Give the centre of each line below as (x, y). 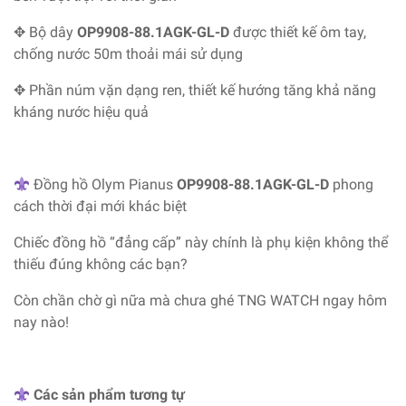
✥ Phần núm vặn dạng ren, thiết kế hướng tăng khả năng (195, 90)
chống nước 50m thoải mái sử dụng (128, 53)
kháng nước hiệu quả (81, 111)
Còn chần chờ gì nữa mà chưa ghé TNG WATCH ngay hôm (200, 300)
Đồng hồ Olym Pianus (104, 184)
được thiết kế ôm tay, (298, 32)
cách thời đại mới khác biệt (100, 206)
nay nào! (41, 322)
